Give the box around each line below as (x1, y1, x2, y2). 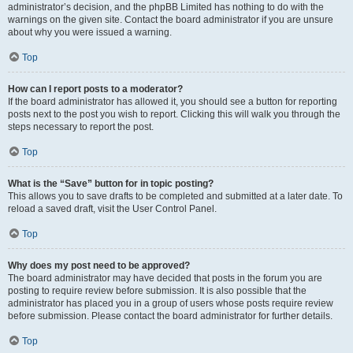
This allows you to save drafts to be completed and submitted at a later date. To (8, 191, 343, 202)
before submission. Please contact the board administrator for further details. (8, 310, 333, 321)
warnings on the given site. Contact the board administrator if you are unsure (8, 14, 333, 25)
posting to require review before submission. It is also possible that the (8, 285, 307, 296)
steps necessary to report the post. (8, 121, 154, 132)
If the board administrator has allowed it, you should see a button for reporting (8, 96, 337, 107)
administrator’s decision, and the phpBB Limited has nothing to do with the (8, 2, 324, 13)
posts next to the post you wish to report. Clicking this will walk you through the (8, 109, 340, 120)
